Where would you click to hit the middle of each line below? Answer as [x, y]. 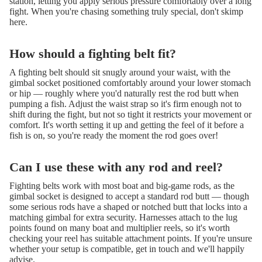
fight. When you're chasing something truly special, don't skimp [126, 11]
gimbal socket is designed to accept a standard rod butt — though [129, 196]
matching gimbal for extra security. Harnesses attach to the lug [123, 217]
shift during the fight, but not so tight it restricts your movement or [130, 114]
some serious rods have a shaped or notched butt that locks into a [128, 206]
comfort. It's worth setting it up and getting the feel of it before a [127, 125]
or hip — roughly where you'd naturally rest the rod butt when [124, 93]
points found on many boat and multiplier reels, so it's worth [120, 227]
